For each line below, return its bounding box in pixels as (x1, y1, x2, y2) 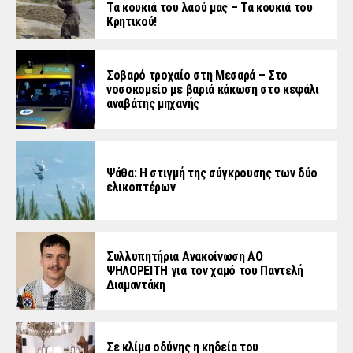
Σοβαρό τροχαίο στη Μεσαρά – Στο (106, 67, 288, 83)
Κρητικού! (106, 13, 158, 29)
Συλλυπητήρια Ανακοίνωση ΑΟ (106, 248, 263, 264)
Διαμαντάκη (106, 277, 165, 292)
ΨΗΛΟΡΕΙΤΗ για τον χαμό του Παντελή (106, 262, 304, 278)
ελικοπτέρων (106, 179, 176, 195)
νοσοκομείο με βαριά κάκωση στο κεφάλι (106, 81, 320, 97)
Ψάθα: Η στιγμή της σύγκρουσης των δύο (106, 165, 318, 180)
